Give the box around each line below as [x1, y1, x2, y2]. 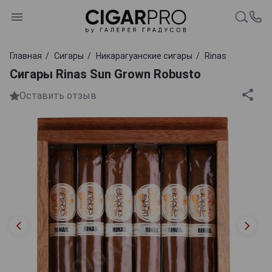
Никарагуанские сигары [96, 50, 192, 61]
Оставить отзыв [19, 90, 97, 102]
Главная [10, 50, 42, 61]
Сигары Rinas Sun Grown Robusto [10, 66, 201, 81]
